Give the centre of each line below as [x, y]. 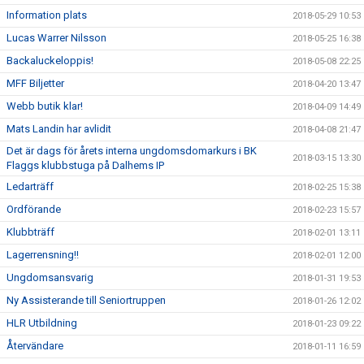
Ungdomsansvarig [50, 277]
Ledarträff [30, 186]
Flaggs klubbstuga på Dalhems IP [85, 165]
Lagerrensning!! [43, 254]
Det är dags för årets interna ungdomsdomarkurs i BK [132, 150]
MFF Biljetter [35, 83]
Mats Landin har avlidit [59, 128]
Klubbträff [30, 232]
